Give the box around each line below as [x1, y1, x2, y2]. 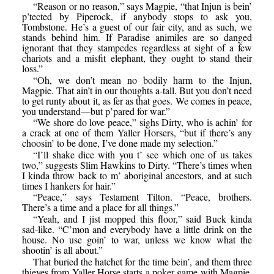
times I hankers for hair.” [21, 179, 116, 192]
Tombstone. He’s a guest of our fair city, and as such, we [21, 20, 253, 33]
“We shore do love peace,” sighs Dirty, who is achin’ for [33, 116, 253, 129]
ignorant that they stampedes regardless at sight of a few [21, 40, 253, 54]
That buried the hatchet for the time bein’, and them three [33, 254, 253, 268]
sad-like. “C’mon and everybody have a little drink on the [21, 222, 253, 235]
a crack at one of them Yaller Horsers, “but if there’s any [21, 126, 253, 139]
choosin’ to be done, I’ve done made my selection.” [21, 136, 218, 150]
